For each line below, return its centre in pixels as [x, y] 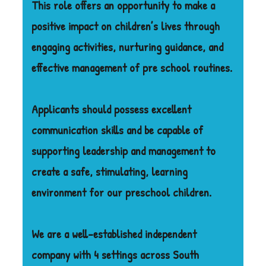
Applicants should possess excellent [112, 109]
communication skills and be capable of [118, 129]
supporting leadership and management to [124, 150]
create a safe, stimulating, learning [110, 171]
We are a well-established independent [114, 233]
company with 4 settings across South [115, 254]
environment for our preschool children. [122, 192]
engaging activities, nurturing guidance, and [128, 46]
